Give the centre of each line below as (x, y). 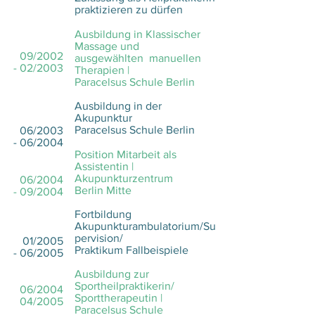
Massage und (107, 46)
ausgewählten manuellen (138, 58)
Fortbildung (103, 214)
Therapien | (103, 70)
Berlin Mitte (103, 190)
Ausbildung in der (118, 106)
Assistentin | (104, 166)
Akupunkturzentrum (124, 178)
